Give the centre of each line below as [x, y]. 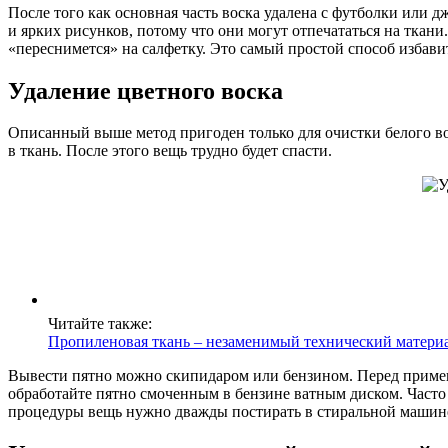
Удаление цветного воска [145, 90]
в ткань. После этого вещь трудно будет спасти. [170, 151]
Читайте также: [100, 324]
